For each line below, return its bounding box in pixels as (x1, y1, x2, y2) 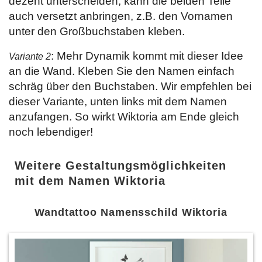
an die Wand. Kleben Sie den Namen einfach (9, 65, 235, 77)
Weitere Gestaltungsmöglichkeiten (15, 159, 226, 172)
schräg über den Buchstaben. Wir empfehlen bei (9, 80, 251, 92)
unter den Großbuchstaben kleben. (9, 25, 185, 37)
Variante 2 (9, 51, 51, 61)
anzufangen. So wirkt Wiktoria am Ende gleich (9, 111, 239, 123)
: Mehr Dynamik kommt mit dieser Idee (51, 50, 243, 62)
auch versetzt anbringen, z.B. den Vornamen (9, 10, 233, 22)
